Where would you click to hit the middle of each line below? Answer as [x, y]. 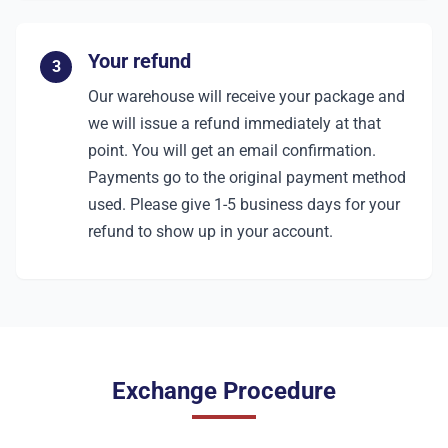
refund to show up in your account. [210, 231]
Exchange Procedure [224, 391]
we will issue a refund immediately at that [234, 123]
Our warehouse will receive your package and [246, 96]
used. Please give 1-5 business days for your [244, 204]
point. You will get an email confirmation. [232, 150]
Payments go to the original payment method [247, 177]
